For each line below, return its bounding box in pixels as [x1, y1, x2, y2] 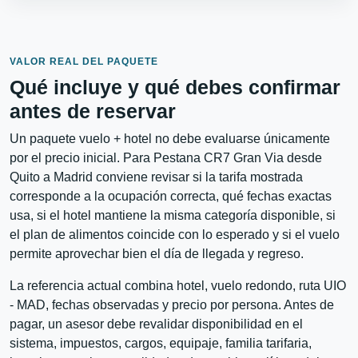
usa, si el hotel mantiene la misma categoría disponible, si [10, 208, 336, 222]
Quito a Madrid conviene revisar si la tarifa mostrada [10, 169, 303, 184]
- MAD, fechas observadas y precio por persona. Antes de [10, 297, 334, 312]
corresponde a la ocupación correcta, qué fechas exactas [10, 189, 332, 203]
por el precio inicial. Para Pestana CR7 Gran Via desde [10, 150, 322, 165]
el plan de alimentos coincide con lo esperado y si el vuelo [10, 227, 340, 241]
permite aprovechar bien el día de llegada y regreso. [10, 246, 304, 261]
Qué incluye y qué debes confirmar [10, 75, 340, 98]
